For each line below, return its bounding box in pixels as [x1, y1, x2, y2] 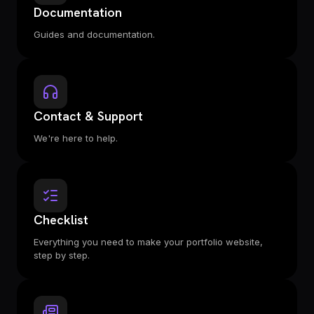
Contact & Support [34, 108, 143, 124]
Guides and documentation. [34, 29, 155, 40]
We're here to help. [34, 132, 118, 144]
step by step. [34, 250, 90, 261]
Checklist [34, 212, 88, 228]
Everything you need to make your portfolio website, [34, 236, 263, 247]
